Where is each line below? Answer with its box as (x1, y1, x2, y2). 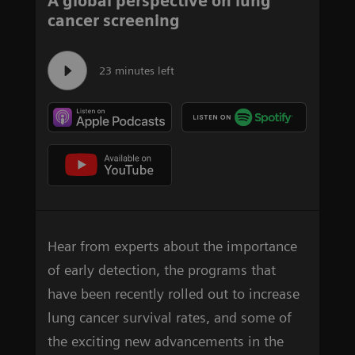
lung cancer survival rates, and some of (48, 308, 292, 326)
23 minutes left (99, 64, 174, 78)
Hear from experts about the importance (48, 237, 297, 254)
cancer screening (48, 11, 180, 31)
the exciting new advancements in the (48, 332, 284, 349)
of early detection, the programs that (48, 261, 276, 278)
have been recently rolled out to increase (48, 284, 300, 302)
